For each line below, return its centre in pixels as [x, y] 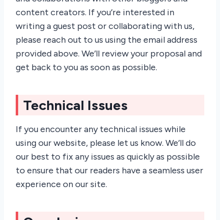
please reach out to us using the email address [107, 40]
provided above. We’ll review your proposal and [109, 54]
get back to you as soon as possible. [86, 68]
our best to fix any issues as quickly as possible [108, 157]
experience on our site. [61, 184]
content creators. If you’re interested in [95, 13]
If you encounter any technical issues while [101, 129]
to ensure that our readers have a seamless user [110, 171]
